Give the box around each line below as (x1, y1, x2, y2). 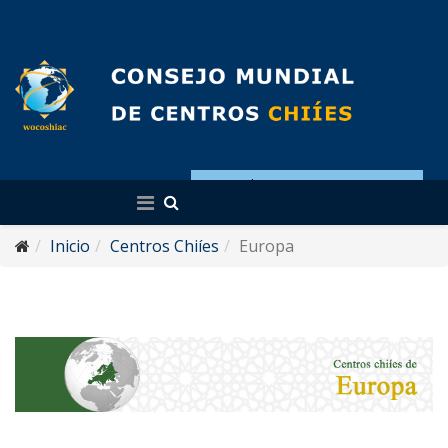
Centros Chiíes (110, 235, 219, 257)
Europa (239, 235, 294, 257)
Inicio (50, 235, 90, 257)
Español (202, 175, 254, 194)
